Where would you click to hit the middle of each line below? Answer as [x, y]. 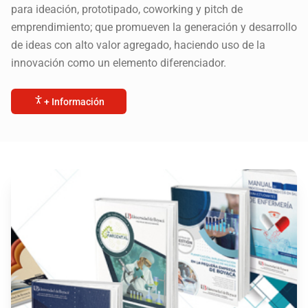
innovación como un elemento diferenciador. [119, 63]
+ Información [74, 101]
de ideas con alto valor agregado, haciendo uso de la [138, 45]
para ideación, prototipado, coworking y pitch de [127, 10]
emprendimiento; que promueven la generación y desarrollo [154, 27]
